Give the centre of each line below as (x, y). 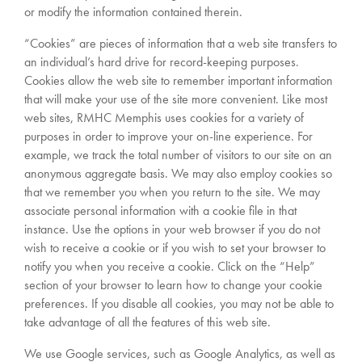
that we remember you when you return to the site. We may (172, 192)
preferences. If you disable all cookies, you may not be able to (179, 303)
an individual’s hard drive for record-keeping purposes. (162, 61)
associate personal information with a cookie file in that (160, 210)
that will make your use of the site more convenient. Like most (176, 99)
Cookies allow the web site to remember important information (179, 80)
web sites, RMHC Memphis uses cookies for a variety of (164, 117)
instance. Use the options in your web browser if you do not (172, 229)
